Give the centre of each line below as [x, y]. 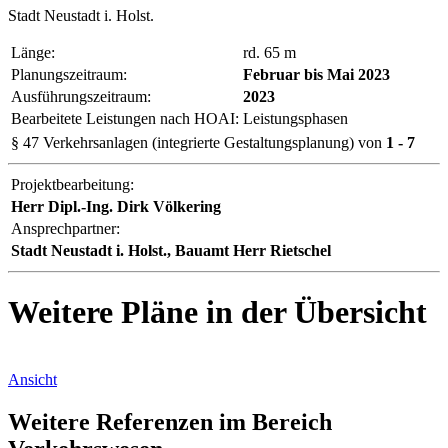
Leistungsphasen [295, 118]
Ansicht [32, 379]
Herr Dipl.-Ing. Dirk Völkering [116, 206]
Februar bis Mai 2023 [316, 74]
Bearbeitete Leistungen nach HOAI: [125, 118]
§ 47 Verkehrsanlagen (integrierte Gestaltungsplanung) [182, 142]
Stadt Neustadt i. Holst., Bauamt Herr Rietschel [171, 250]
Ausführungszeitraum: [81, 96]
